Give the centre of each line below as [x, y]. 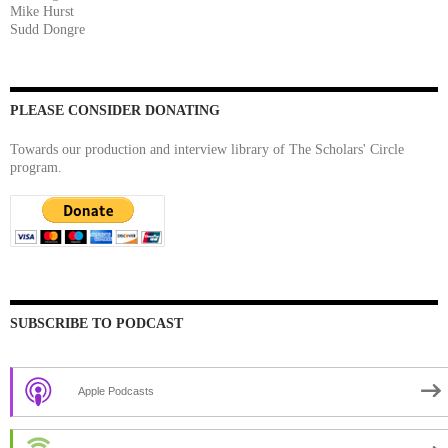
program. [36, 167]
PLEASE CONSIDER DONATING [115, 110]
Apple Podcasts [116, 390]
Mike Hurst [42, 11]
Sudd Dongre [47, 29]
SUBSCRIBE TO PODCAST [96, 323]
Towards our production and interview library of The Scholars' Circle [207, 149]
